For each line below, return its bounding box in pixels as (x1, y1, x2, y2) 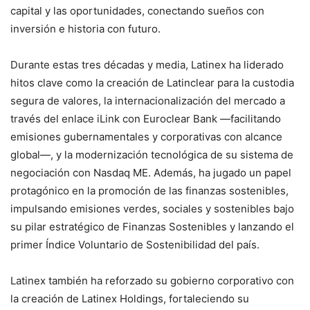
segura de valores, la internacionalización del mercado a (10, 93, 285, 107)
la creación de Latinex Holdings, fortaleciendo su (10, 291, 249, 305)
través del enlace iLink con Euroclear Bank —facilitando (10, 111, 281, 125)
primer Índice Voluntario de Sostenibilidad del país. (10, 237, 259, 251)
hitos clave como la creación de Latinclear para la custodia (10, 75, 294, 89)
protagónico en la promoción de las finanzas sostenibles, (10, 183, 289, 197)
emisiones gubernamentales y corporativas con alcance (10, 129, 282, 143)
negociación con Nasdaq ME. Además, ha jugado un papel (10, 165, 291, 179)
